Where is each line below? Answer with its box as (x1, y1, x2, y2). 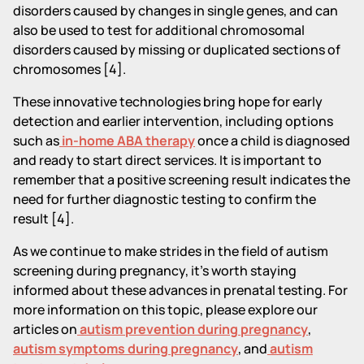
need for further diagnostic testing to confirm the (13, 189, 316, 208)
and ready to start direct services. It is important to (13, 150, 322, 169)
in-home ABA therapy (59, 131, 195, 149)
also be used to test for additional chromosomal (13, 20, 305, 39)
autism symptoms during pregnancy (13, 339, 238, 357)
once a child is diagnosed (195, 131, 350, 149)
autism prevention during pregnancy (77, 319, 308, 338)
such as (13, 131, 59, 149)
